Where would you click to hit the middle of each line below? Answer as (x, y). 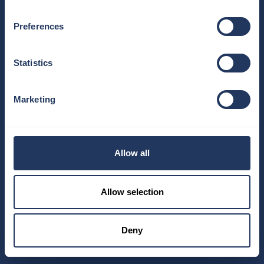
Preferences (39, 26)
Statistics (33, 63)
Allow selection (132, 192)
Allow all (132, 153)
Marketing (34, 99)
